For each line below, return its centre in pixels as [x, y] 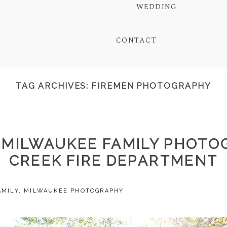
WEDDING [157, 7]
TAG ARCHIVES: [54, 86]
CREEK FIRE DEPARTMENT [113, 161]
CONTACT [136, 41]
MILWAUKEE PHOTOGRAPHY [74, 191]
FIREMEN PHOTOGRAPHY [151, 86]
